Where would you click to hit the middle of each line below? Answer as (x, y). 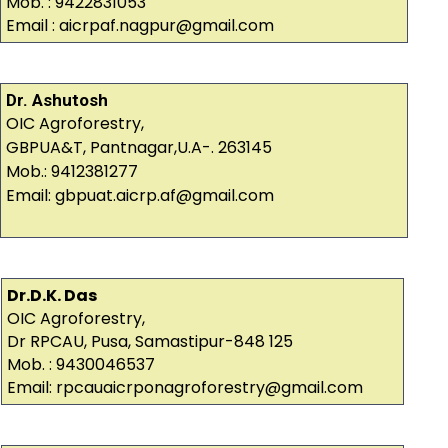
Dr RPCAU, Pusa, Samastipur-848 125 (149, 342)
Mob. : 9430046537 (80, 365)
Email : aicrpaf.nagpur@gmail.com (139, 26)
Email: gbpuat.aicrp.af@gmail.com (139, 196)
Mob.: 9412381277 (71, 172)
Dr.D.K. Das (51, 296)
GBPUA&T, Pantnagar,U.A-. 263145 (138, 148)
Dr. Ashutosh (56, 100)
